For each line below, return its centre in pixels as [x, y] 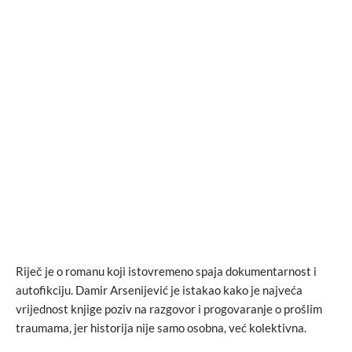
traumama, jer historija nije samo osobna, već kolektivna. [161, 328]
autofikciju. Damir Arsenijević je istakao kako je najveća [159, 290]
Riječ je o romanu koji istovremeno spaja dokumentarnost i [166, 271]
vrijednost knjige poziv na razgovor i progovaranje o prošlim [169, 309]
